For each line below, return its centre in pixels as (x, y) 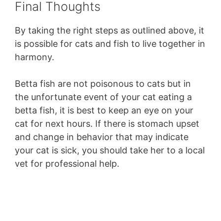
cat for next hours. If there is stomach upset (107, 124)
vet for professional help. (70, 164)
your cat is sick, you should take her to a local (110, 150)
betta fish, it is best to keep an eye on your (104, 110)
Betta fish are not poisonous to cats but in (103, 84)
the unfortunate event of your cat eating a (103, 97)
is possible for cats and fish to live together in (110, 44)
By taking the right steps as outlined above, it (110, 31)
